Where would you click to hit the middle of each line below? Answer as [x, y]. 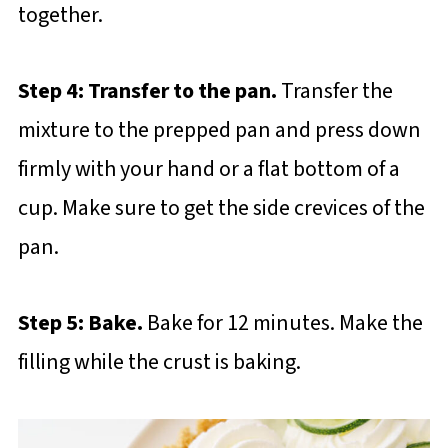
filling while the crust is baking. [159, 361]
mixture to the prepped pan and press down [219, 129]
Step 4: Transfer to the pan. [149, 90]
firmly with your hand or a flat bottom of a [208, 168]
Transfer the [336, 90]
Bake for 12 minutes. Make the [284, 322]
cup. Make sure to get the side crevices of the [221, 207]
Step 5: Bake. [82, 322]
